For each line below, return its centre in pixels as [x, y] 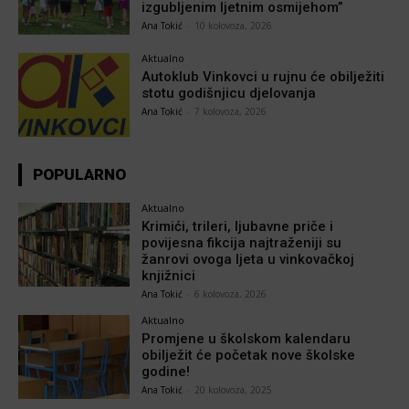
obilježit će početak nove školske [249, 355]
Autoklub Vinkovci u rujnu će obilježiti [263, 77]
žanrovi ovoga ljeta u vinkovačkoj [248, 259]
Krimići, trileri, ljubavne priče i [238, 226]
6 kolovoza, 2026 [231, 294]
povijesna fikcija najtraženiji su [242, 242]
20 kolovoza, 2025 [234, 389]
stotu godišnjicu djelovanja [229, 94]
